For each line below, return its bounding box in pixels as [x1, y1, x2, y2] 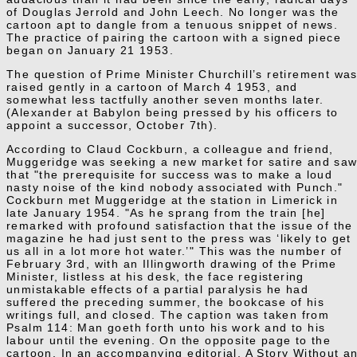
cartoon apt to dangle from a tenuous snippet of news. [6, 18, 339, 31]
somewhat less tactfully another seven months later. [6, 92, 324, 106]
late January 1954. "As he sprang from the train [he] [6, 206, 326, 219]
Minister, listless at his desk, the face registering [6, 269, 304, 283]
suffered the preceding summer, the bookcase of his [6, 295, 325, 308]
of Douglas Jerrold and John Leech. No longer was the [6, 5, 339, 18]
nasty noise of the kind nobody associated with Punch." [6, 180, 343, 194]
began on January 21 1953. [6, 43, 175, 57]
